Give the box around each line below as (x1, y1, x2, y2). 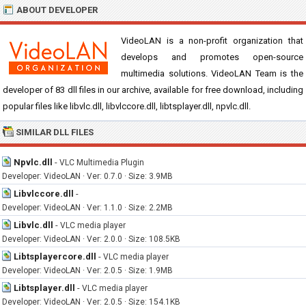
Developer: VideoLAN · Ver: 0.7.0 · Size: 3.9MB (2, 171, 173, 181)
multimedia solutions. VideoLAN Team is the (121, 68, 303, 79)
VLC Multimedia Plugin (59, 158, 144, 167)
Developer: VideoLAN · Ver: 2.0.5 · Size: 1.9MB (2, 266, 173, 275)
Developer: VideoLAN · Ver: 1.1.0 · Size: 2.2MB (2, 203, 173, 212)
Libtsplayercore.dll (14, 251, 96, 262)
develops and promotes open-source (121, 52, 303, 62)
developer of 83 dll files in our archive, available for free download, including (3, 85, 303, 95)
